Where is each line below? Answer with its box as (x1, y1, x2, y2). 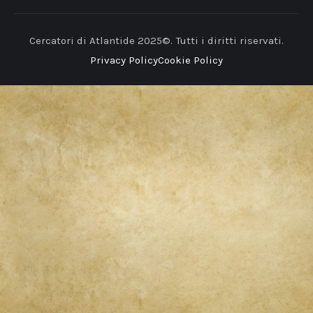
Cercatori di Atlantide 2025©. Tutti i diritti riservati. (29, 34, 284, 48)
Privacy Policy (89, 54, 158, 67)
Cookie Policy (158, 54, 224, 67)
